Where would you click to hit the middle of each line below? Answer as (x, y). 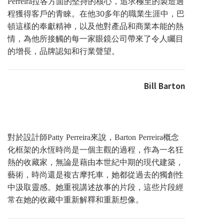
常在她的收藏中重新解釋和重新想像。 (75, 201)
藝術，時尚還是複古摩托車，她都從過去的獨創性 (95, 176)
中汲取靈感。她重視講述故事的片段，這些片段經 (95, 189)
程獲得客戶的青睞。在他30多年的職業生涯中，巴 (96, 15)
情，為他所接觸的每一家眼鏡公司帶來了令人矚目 (95, 40)
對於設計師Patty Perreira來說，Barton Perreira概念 (93, 139)
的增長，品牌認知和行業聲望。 (63, 53)
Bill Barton (165, 85)
